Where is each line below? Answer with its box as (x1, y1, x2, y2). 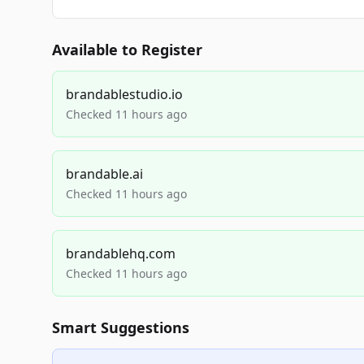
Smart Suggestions (52, 318, 189, 337)
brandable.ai (66, 165, 143, 183)
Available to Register (52, 40, 202, 59)
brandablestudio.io (66, 85, 183, 103)
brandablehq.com (66, 245, 175, 262)
